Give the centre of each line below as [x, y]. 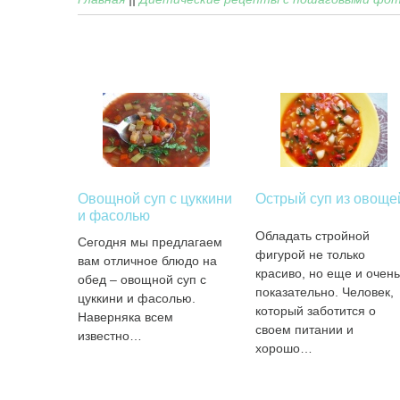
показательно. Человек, [324, 292]
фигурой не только [310, 254]
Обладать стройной [312, 236]
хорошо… [283, 348]
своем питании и [304, 329]
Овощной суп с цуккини [155, 199]
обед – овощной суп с [142, 279]
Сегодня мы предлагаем [150, 242]
